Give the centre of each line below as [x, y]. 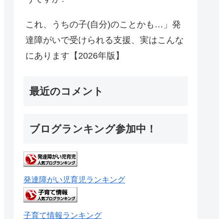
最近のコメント [66, 91]
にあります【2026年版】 [75, 56]
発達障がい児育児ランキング [74, 179]
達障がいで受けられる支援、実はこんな [105, 40]
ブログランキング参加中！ [93, 129]
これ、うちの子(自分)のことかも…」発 [103, 24]
